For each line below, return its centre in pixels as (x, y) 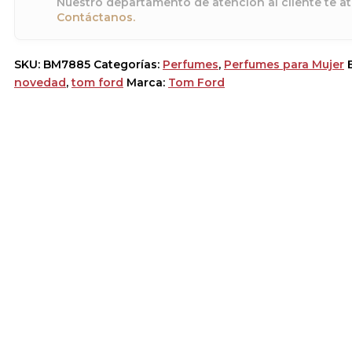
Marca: (147, 82)
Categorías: (128, 64)
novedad (40, 82)
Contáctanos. (95, 17)
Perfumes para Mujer (284, 64)
